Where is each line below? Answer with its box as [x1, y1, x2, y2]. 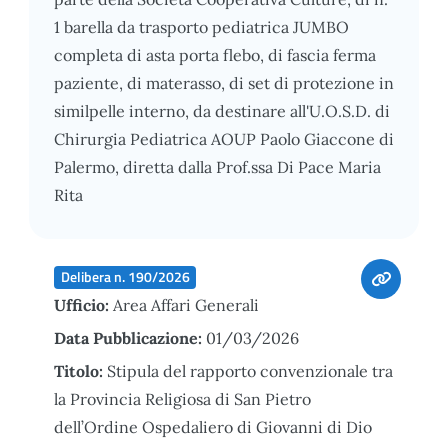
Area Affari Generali [113, 294, 259, 315]
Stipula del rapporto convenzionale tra [107, 360, 393, 381]
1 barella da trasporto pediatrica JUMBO [54, 16, 349, 37]
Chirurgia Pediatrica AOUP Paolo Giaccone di [54, 128, 394, 149]
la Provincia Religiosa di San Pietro [54, 388, 311, 409]
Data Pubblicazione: [54, 327, 206, 348]
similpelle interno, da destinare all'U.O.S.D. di [54, 100, 390, 121]
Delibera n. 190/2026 [60, 266, 190, 287]
